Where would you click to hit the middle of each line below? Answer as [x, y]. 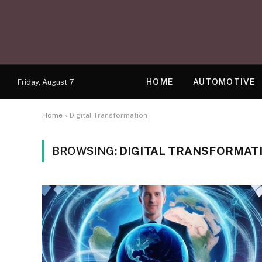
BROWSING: [86, 151]
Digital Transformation [108, 115]
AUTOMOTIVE [224, 82]
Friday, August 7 [46, 82]
